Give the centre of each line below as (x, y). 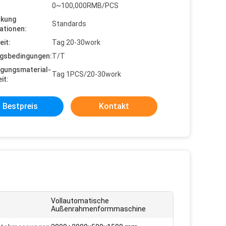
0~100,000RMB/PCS (85, 6)
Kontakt (114, 106)
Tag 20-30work (76, 42)
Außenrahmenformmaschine (98, 209)
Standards (69, 24)
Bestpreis (20, 106)
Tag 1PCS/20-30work (87, 74)
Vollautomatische (80, 201)
